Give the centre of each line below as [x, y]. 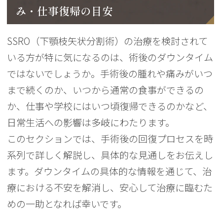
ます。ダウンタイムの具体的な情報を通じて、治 [110, 171]
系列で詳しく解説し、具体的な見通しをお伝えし [110, 155]
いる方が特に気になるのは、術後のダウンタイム [110, 57]
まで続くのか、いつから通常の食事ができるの [106, 90]
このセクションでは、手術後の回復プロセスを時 [110, 139]
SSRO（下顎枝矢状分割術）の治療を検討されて [108, 41]
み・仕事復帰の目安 [64, 12]
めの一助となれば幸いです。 [67, 204]
